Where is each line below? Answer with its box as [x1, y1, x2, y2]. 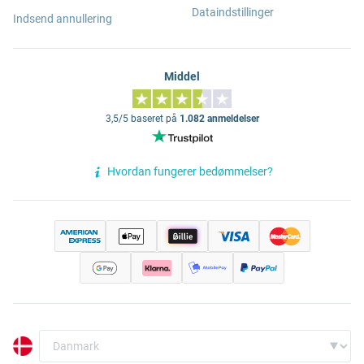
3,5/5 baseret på [105, 113, 180, 125]
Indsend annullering [13, 12, 112, 25]
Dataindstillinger [192, 6, 274, 19]
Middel [164, 70, 200, 83]
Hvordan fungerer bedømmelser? [107, 165, 273, 179]
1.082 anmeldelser [179, 113, 259, 125]
